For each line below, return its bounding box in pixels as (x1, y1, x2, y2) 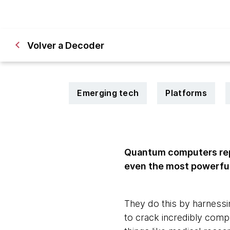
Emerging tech (77, 88, 139, 98)
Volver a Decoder (27, 40, 104, 51)
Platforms (165, 88, 207, 98)
